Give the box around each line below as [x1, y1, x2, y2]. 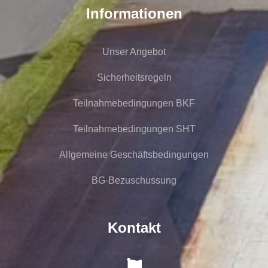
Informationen [86, 5, 182, 22]
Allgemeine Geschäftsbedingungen [59, 149, 209, 160]
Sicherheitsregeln [96, 72, 172, 83]
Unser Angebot [102, 46, 166, 57]
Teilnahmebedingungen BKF [73, 98, 195, 108]
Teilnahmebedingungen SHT [72, 123, 196, 134]
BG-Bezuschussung [92, 175, 176, 185]
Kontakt [107, 219, 161, 236]
